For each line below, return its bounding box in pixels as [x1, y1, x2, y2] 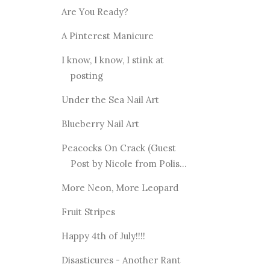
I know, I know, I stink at [61, 54, 164, 66]
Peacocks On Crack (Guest [61, 142, 176, 154]
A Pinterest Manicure [61, 30, 154, 42]
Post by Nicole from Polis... [70, 157, 187, 169]
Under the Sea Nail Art [61, 93, 159, 105]
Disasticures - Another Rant [61, 254, 181, 266]
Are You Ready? [61, 5, 128, 17]
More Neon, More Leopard [61, 181, 178, 193]
